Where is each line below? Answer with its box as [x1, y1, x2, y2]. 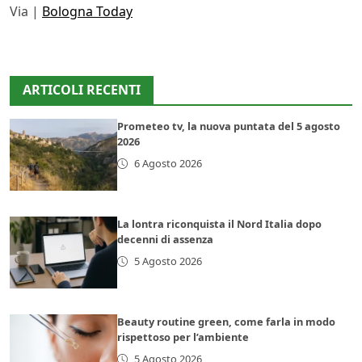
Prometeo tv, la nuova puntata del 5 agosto [117, 119, 341, 134]
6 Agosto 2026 [133, 156, 202, 171]
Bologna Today [42, 2, 133, 21]
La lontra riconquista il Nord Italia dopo [117, 217, 322, 232]
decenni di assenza [117, 232, 214, 247]
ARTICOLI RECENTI [23, 81, 141, 99]
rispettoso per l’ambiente [117, 330, 250, 344]
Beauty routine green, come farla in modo [117, 314, 336, 329]
